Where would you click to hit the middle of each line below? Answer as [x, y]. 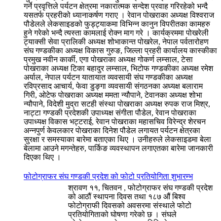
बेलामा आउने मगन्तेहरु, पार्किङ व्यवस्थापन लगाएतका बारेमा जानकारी [118, 148]
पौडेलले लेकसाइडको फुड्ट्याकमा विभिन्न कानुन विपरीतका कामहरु [117, 24]
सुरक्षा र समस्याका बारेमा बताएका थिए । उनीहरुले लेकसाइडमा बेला [117, 139]
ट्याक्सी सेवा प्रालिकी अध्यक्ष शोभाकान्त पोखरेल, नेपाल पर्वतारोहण [116, 41]
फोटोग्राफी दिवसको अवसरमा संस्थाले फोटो [130, 205]
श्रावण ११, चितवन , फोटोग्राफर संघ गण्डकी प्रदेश [140, 187]
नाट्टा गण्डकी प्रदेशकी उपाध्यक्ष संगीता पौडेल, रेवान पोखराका [110, 112]
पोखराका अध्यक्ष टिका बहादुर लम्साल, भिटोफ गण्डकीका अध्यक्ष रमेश [118, 68]
